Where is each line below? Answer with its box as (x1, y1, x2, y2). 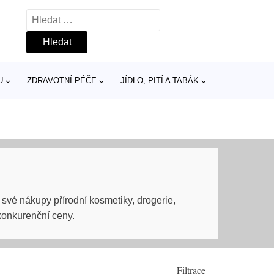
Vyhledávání (26, 12, 80, 22)
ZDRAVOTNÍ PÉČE (26, 76, 97, 85)
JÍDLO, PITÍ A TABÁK (120, 76, 199, 85)
